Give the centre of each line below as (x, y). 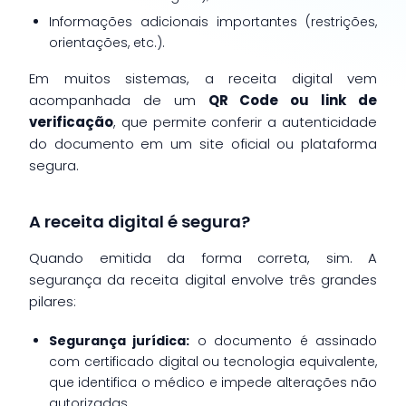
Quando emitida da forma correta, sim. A (203, 257)
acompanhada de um (119, 100)
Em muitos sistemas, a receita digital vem (203, 78)
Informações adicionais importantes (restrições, (213, 21)
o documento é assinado (284, 340)
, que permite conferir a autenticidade (245, 121)
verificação (71, 121)
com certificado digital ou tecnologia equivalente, (213, 361)
